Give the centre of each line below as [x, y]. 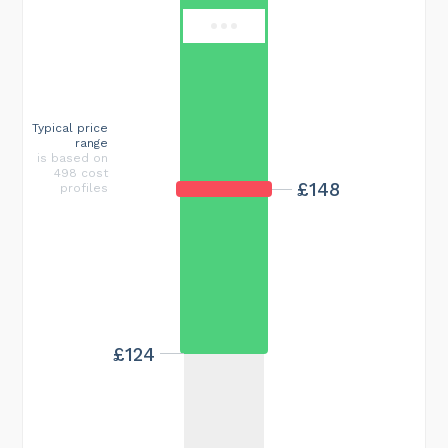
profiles [84, 187]
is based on [72, 157]
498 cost [81, 172]
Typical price [70, 127]
